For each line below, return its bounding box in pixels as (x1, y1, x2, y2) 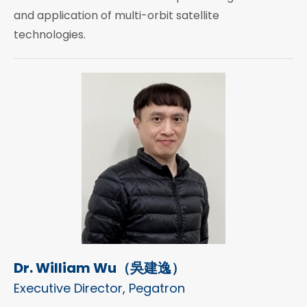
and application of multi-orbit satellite (14, 8, 219, 24)
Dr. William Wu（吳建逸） (14, 258, 185, 278)
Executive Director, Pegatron (14, 280, 185, 297)
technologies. (14, 27, 86, 43)
